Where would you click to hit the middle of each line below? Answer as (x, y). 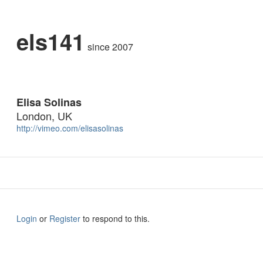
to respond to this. (115, 218)
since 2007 (110, 47)
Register (65, 218)
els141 (50, 41)
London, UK (44, 116)
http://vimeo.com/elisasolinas (70, 128)
